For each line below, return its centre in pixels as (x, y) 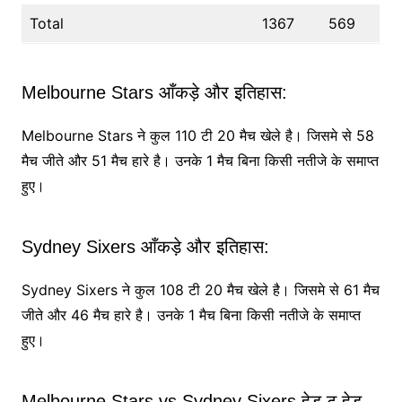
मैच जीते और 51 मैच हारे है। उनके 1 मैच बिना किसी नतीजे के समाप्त (200, 161)
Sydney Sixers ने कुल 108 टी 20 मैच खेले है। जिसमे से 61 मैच (200, 290)
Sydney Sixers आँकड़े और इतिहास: (145, 247)
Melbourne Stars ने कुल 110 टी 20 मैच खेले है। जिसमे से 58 (197, 136)
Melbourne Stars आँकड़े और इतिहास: (154, 93)
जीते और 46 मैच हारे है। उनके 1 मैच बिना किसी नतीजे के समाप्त (191, 315)
